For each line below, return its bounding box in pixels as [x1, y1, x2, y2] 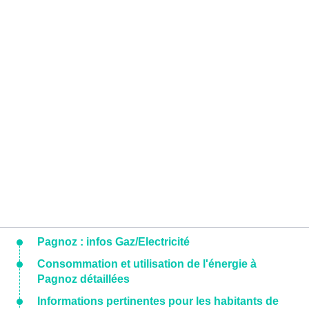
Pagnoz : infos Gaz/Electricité [37, 236, 190, 248]
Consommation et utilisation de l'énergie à [37, 258, 257, 270]
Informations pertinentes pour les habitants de [37, 295, 279, 308]
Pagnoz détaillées [37, 273, 130, 286]
